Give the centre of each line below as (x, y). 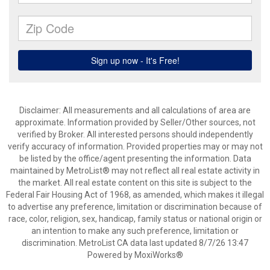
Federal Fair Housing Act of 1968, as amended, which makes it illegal (135, 195)
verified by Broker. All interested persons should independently (135, 134)
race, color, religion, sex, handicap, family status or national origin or (135, 219)
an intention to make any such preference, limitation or (135, 231)
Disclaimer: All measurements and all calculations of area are (135, 110)
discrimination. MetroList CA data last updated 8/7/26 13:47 (135, 243)
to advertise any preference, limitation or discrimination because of (135, 207)
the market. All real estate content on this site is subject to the (135, 183)
